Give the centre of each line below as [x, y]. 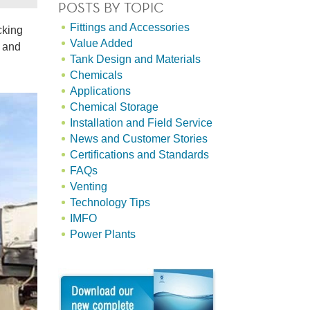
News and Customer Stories [138, 139]
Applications [100, 91]
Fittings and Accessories [129, 27]
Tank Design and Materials [135, 59]
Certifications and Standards [139, 155]
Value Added [101, 43]
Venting [88, 186]
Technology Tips [110, 202]
